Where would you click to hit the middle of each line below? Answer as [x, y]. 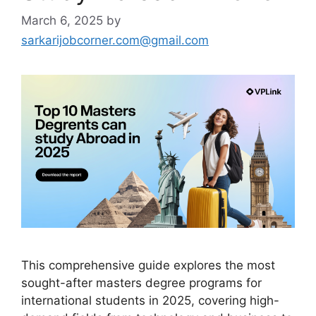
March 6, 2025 [62, 20]
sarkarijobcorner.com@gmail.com [115, 40]
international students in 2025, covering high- [150, 301]
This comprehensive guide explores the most [148, 266]
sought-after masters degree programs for [141, 283]
